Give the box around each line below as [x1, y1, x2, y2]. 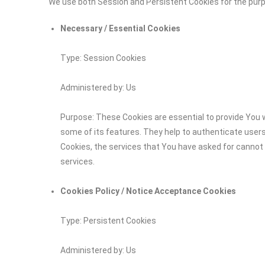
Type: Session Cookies [60, 53, 146, 63]
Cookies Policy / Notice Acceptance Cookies [60, 186, 236, 196]
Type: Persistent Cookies [60, 216, 156, 225]
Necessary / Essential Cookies [60, 24, 180, 33]
